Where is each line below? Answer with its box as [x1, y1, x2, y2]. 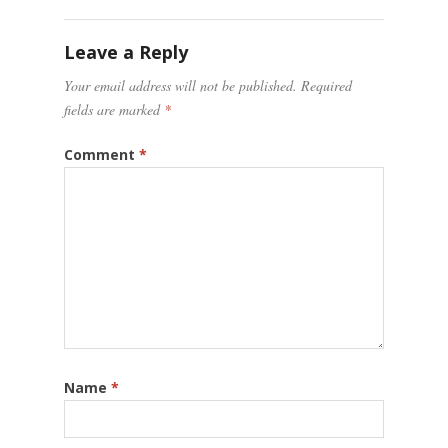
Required [301, 75, 352, 95]
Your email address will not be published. [64, 75, 297, 95]
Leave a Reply [64, 39, 188, 64]
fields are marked [64, 99, 164, 119]
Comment [64, 144, 139, 164]
